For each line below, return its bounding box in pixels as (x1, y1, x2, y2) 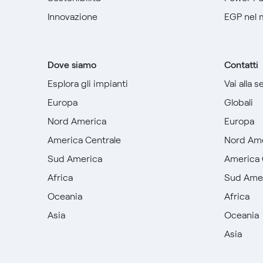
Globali (224, 97, 254, 108)
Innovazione (47, 11, 97, 22)
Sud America (47, 153, 102, 164)
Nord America (47, 116, 106, 127)
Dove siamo (47, 59, 96, 70)
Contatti (224, 59, 259, 70)
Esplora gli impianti (47, 78, 128, 89)
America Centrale (47, 134, 121, 146)
